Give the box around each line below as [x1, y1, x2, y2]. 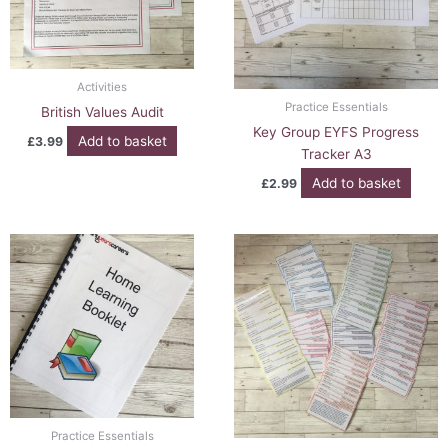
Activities [77, 80, 127, 95]
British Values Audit [40, 104, 164, 121]
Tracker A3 [300, 146, 372, 163]
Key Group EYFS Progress [253, 124, 419, 141]
